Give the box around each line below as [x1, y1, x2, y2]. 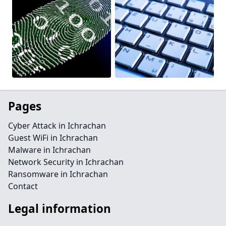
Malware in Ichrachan [8, 144, 91, 155]
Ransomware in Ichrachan [8, 168, 108, 180]
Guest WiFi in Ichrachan [8, 132, 98, 143]
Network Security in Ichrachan [8, 156, 124, 167]
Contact [8, 181, 38, 192]
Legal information [8, 201, 111, 216]
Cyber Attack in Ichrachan [8, 120, 106, 131]
